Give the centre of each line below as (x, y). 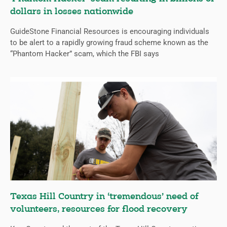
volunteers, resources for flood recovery (99, 210)
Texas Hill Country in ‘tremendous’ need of (104, 197)
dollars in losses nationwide (72, 12)
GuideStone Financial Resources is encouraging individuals (110, 32)
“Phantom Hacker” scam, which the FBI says (85, 54)
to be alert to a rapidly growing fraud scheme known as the (109, 43)
